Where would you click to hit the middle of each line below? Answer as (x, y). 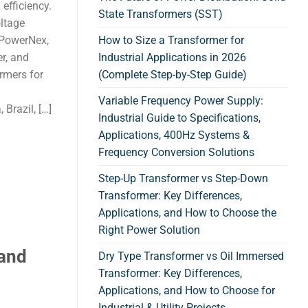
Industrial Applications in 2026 (172, 58)
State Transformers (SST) (161, 14)
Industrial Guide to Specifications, (179, 118)
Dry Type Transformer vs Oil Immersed (191, 256)
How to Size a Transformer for (171, 41)
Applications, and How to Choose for (187, 291)
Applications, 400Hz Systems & (174, 135)
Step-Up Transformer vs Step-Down (183, 179)
